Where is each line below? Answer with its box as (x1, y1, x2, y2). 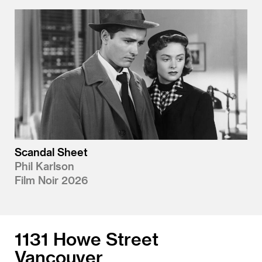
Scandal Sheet (15, 146, 88, 158)
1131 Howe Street (15, 228, 158, 250)
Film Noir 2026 (15, 174, 88, 187)
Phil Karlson (15, 160, 74, 173)
